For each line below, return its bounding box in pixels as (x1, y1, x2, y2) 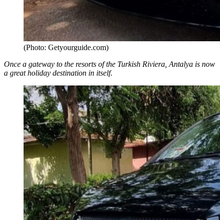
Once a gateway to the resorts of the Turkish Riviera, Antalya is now (4, 59, 215, 68)
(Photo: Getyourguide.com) (24, 43, 109, 52)
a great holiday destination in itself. (4, 68, 114, 77)
